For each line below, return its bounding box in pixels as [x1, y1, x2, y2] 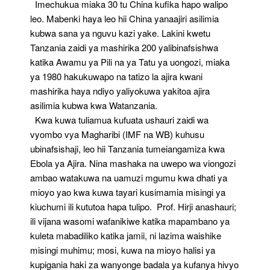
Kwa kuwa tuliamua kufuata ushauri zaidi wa [30, 113, 209, 126]
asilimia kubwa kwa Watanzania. [30, 99, 157, 111]
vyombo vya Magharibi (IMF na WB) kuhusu [30, 128, 204, 140]
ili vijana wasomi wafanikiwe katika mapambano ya [30, 215, 230, 227]
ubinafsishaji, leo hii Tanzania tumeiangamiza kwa [30, 142, 225, 155]
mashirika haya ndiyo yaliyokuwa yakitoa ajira [30, 84, 210, 97]
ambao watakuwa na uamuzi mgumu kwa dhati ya [30, 171, 227, 184]
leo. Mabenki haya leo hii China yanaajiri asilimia [30, 12, 219, 25]
